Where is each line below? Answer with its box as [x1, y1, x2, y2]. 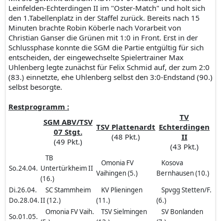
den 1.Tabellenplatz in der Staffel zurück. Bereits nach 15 [8, 13, 200, 23]
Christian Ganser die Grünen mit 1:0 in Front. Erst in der [8, 33, 198, 42]
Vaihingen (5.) [96, 169, 138, 178]
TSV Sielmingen [101, 207, 147, 216]
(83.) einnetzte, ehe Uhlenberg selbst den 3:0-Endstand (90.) [8, 72, 213, 82]
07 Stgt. [53, 127, 82, 137]
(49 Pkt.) [53, 137, 82, 147]
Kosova [161, 158, 183, 167]
